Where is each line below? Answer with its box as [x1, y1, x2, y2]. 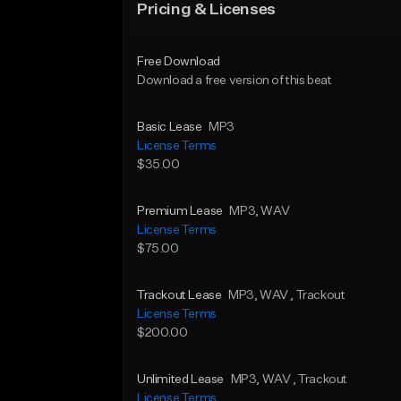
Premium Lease [137, 205, 223, 218]
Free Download [137, 55, 220, 68]
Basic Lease [137, 121, 202, 133]
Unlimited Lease [137, 373, 224, 386]
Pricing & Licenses [137, 2, 276, 18]
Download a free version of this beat [137, 74, 332, 87]
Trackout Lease [137, 289, 222, 302]
